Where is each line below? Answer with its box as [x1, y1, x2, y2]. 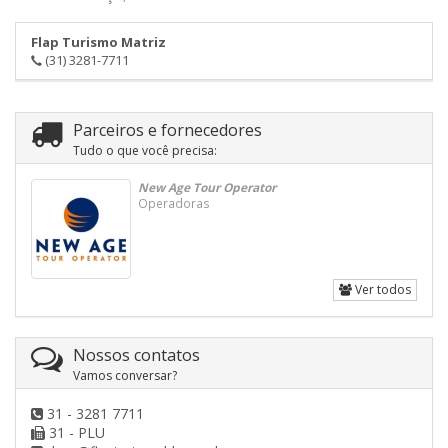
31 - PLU [45, 423, 105, 443]
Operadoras [138, 195, 210, 212]
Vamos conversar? [72, 367, 177, 385]
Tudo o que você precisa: [72, 142, 217, 160]
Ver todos [352, 281, 411, 299]
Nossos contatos [72, 344, 200, 367]
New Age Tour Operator [138, 179, 276, 196]
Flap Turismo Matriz [31, 33, 166, 52]
